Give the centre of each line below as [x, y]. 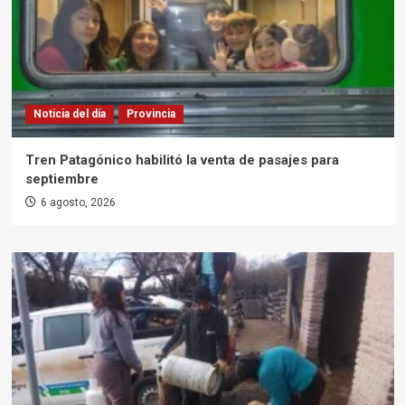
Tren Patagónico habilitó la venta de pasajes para [182, 160]
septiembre [61, 179]
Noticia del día [69, 114]
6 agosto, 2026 [78, 203]
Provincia [151, 114]
